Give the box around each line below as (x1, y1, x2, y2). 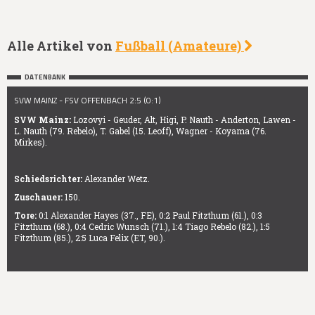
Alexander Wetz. (82, 173, 150, 185)
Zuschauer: (14, 191, 63, 203)
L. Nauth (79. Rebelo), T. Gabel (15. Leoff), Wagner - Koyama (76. (14, 125, 266, 137)
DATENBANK (25, 72, 65, 83)
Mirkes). (14, 136, 47, 148)
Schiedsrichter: (14, 173, 82, 185)
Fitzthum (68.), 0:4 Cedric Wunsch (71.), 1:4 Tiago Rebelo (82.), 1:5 (14, 221, 270, 233)
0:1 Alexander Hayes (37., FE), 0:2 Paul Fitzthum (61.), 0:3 (37, 210, 262, 221)
